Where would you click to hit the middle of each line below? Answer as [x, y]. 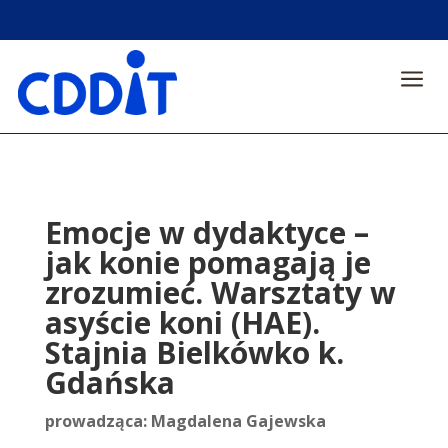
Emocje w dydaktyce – [206, 232]
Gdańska [109, 382]
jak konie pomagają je [207, 262]
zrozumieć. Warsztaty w [220, 292]
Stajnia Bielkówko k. [194, 352]
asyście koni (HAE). [182, 322]
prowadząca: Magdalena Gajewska [185, 421]
